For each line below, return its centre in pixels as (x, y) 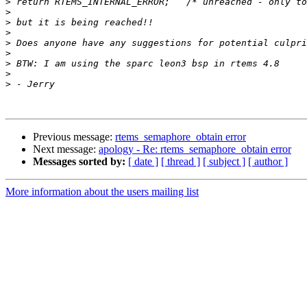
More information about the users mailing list (102, 192)
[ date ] (143, 162)
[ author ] (268, 162)
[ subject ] (224, 162)
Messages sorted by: (79, 162)
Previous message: (74, 137)
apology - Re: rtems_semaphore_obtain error (195, 149)
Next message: (66, 149)
